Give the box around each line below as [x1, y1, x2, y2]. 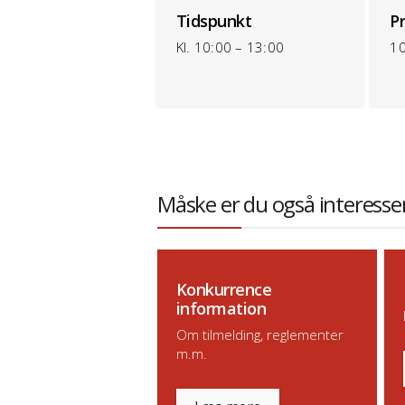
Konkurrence [176, 278, 272, 300]
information [176, 297, 267, 319]
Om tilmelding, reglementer [176, 325, 344, 344]
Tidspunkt [176, 10, 252, 32]
